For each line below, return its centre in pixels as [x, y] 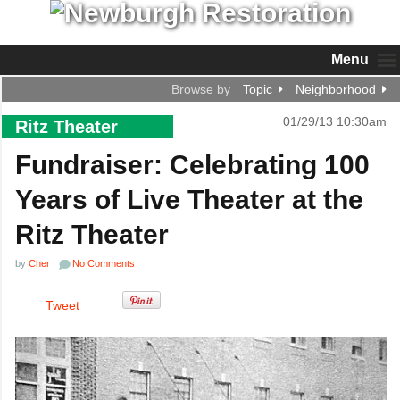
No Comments [104, 263]
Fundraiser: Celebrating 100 [192, 165]
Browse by [201, 89]
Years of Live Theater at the [189, 200]
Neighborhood [336, 89]
